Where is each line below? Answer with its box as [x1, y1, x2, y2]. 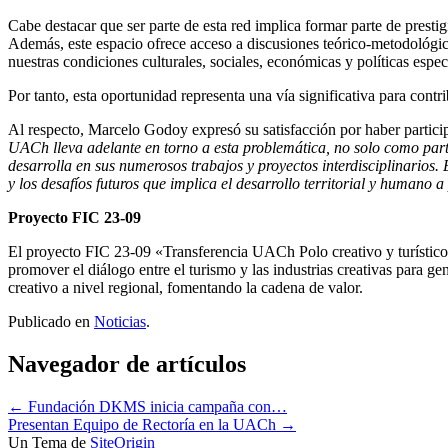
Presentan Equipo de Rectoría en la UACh [8, 415, 280, 433]
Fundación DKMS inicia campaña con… [24, 397, 287, 415]
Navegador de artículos [8, 350, 246, 377]
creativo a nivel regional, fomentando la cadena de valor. [8, 278, 363, 296]
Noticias [94, 312, 146, 330]
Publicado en [8, 312, 94, 330]
